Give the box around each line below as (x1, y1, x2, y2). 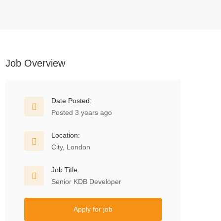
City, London (51, 143, 90, 151)
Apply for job (74, 205, 112, 213)
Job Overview (5, 58, 65, 69)
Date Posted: (51, 97, 92, 105)
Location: (51, 131, 80, 139)
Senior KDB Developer (51, 178, 121, 185)
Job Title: (51, 166, 79, 174)
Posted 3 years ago (51, 109, 112, 116)
